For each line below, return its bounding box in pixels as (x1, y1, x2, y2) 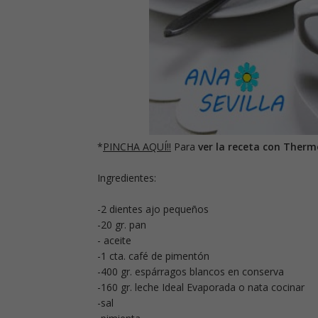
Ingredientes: (97, 171, 156, 185)
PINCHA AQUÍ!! (103, 140, 171, 154)
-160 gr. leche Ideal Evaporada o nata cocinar (97, 280, 305, 295)
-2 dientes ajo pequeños (97, 202, 209, 216)
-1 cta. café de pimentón (97, 249, 209, 263)
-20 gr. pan (97, 218, 146, 232)
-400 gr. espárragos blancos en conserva (97, 265, 284, 279)
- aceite (97, 234, 131, 248)
